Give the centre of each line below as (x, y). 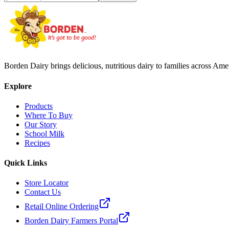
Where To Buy (49, 115)
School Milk (44, 133)
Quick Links (26, 163)
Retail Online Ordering (62, 207)
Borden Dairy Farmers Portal (71, 221)
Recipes (37, 143)
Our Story (41, 124)
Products (39, 106)
